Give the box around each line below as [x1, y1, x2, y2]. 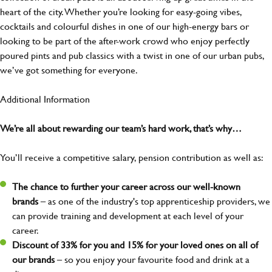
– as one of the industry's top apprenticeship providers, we [41, 194, 270, 208]
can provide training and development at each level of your [12, 208, 243, 223]
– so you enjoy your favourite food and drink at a [55, 252, 250, 267]
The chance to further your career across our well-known [12, 179, 240, 194]
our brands [12, 252, 55, 267]
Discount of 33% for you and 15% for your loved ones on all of [12, 237, 258, 252]
